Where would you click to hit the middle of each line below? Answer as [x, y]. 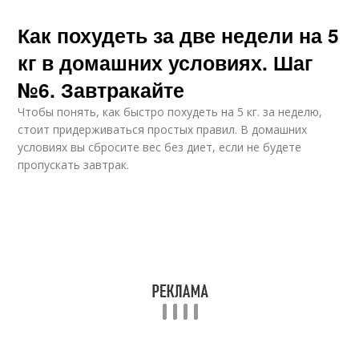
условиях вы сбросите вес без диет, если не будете [160, 147]
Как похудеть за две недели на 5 [179, 35]
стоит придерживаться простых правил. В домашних [163, 129]
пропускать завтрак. [74, 165]
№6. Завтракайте [101, 90]
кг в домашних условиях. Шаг [165, 63]
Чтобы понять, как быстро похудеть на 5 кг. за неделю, [170, 112]
